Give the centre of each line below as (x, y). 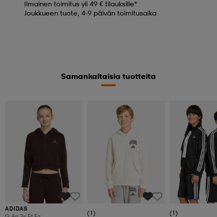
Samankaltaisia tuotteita (108, 76)
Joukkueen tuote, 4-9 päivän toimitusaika (90, 13)
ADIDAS (16, 209)
